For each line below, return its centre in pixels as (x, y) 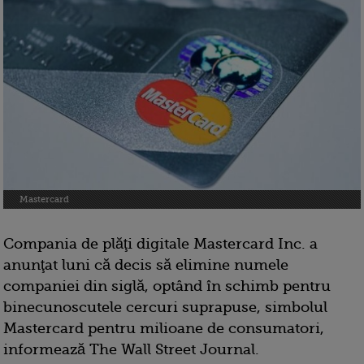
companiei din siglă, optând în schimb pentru (167, 286)
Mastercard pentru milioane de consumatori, (164, 329)
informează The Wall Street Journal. (131, 350)
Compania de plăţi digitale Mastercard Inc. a (160, 244)
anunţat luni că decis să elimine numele (146, 265)
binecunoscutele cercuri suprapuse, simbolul (165, 308)
